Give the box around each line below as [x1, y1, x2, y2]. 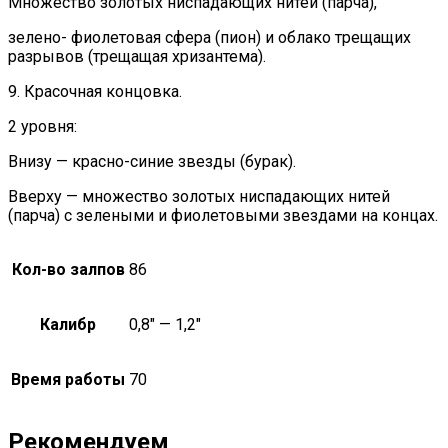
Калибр [40, 314, 96, 334]
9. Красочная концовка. [8, 81, 182, 101]
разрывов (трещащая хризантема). [8, 46, 266, 66]
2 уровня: [8, 116, 77, 136]
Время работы [11, 369, 125, 389]
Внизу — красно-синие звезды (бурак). [8, 151, 296, 171]
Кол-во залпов [11, 259, 125, 279]
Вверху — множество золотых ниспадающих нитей [8, 186, 390, 206]
